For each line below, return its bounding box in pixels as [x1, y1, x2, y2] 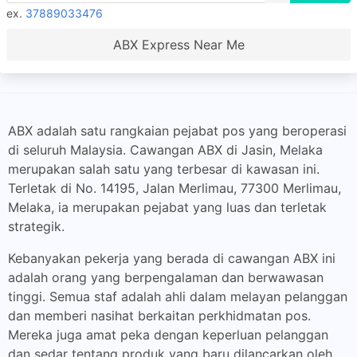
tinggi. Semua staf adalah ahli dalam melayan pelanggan [8, 288, 347, 304]
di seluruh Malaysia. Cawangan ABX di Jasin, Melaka [8, 142, 323, 158]
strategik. [8, 218, 65, 234]
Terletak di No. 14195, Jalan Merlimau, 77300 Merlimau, [8, 180, 341, 196]
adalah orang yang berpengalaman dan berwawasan [8, 269, 324, 285]
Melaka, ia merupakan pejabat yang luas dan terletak [8, 199, 327, 215]
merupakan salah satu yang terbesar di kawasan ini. [8, 161, 320, 177]
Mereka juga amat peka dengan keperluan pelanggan [8, 327, 328, 343]
